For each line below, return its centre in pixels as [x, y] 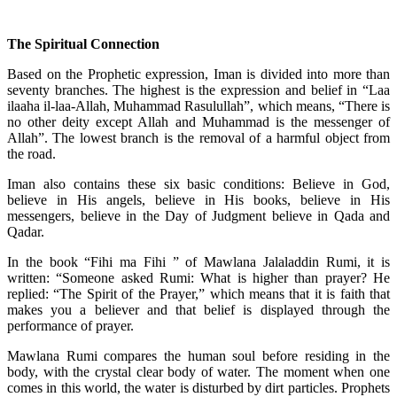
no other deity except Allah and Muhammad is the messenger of [198, 121]
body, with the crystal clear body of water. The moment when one [198, 371]
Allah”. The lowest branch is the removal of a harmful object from [198, 137]
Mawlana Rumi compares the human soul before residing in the [198, 355]
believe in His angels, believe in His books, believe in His [198, 199]
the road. [31, 153]
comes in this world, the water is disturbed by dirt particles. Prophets [198, 387]
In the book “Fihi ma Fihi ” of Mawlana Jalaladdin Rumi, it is [198, 261]
